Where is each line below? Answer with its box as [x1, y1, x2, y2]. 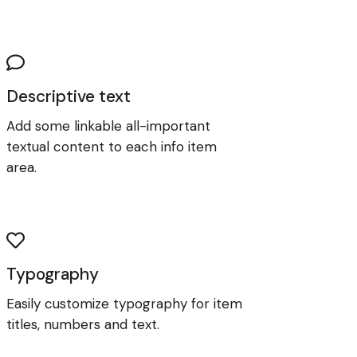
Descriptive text [6, 85, 131, 108]
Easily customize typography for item [6, 294, 243, 312]
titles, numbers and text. [6, 315, 160, 333]
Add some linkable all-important [6, 117, 211, 135]
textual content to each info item [6, 138, 218, 156]
